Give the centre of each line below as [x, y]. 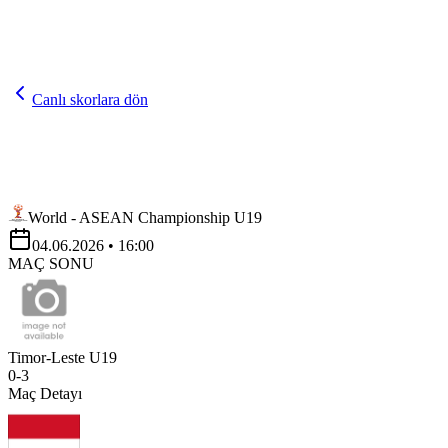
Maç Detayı [45, 393]
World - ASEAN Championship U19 [145, 217]
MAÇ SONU [51, 263]
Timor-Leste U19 [62, 357]
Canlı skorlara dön [90, 99]
